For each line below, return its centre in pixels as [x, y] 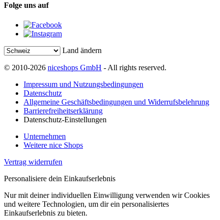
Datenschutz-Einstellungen [65, 119]
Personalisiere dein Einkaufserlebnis [60, 178]
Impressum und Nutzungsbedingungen [83, 84]
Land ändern [82, 50]
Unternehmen [45, 136]
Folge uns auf [26, 5]
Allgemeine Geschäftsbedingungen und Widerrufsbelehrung [116, 102]
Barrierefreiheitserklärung [63, 110]
